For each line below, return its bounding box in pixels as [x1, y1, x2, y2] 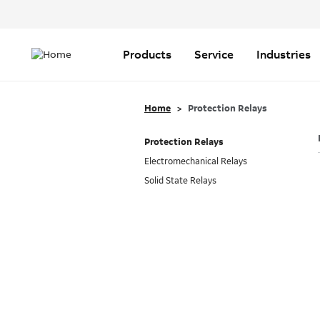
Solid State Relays [144, 176, 216, 186]
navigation [31, 41, 82, 54]
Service [194, 47, 234, 61]
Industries [256, 47, 311, 61]
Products [123, 47, 171, 61]
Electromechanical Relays [144, 156, 247, 166]
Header [97, 6, 132, 19]
